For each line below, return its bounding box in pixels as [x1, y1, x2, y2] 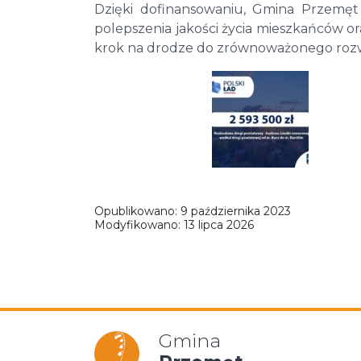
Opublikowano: [94, 204, 180, 219]
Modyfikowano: [94, 218, 184, 233]
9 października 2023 [180, 204, 291, 219]
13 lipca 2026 [184, 218, 254, 233]
